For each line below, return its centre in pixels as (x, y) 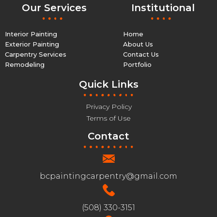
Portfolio (137, 65)
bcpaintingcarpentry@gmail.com (108, 176)
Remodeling (25, 65)
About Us (138, 44)
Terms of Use (108, 118)
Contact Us (141, 54)
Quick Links (108, 85)
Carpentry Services (36, 54)
